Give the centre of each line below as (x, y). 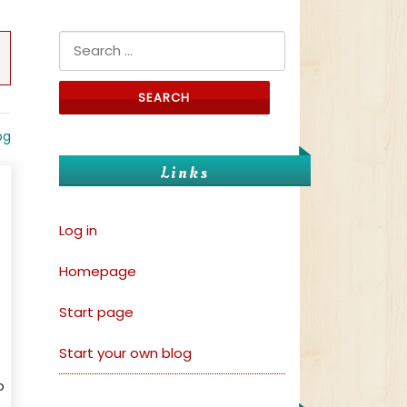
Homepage (98, 272)
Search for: (95, 43)
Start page (96, 313)
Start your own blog (125, 353)
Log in (78, 231)
